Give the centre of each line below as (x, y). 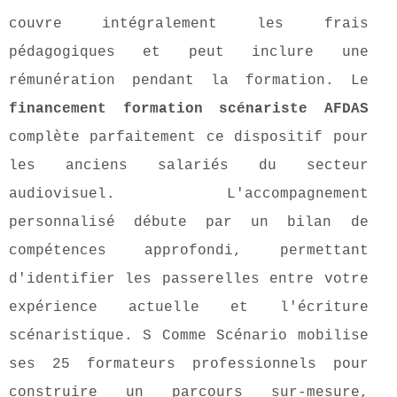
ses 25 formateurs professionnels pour (189, 365)
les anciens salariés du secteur (189, 166)
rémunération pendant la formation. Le (189, 81)
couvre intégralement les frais (189, 24)
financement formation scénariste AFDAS (189, 109)
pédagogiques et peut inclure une (189, 53)
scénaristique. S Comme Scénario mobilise (189, 336)
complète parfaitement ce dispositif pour (189, 138)
